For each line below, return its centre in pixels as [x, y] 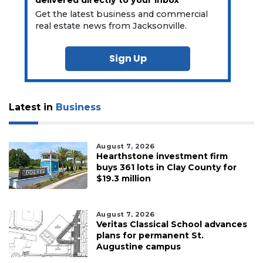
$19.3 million [123, 179]
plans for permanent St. [150, 236]
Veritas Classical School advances [171, 225]
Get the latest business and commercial [122, 14]
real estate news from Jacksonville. [111, 26]
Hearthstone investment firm [162, 156]
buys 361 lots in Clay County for [166, 168]
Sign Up [128, 59]
